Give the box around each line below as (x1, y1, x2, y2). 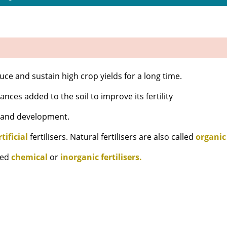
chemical (11, 152, 48, 163)
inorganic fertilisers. (60, 152, 142, 163)
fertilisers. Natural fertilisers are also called (28, 131, 196, 143)
